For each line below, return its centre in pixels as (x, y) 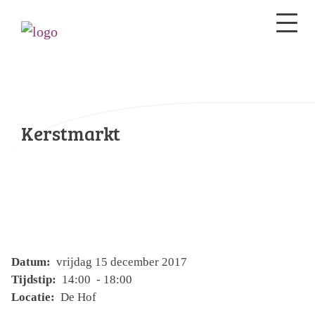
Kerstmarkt (71, 133)
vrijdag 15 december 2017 (120, 262)
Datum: (32, 262)
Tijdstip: (35, 279)
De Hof (77, 297)
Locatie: (34, 297)
